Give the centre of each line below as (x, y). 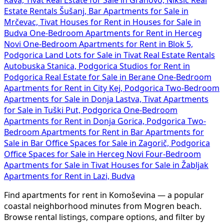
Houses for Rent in (96, 22)
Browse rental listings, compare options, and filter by (104, 217)
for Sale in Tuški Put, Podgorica (64, 110)
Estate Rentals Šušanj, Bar (54, 11)
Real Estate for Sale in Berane (101, 77)
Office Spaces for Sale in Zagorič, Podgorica (128, 143)
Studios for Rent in (155, 66)
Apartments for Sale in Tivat (57, 165)
